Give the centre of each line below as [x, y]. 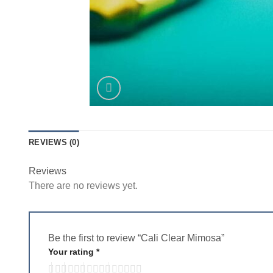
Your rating [72, 252]
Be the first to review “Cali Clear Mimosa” [137, 238]
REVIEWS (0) [54, 142]
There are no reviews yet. [83, 186]
